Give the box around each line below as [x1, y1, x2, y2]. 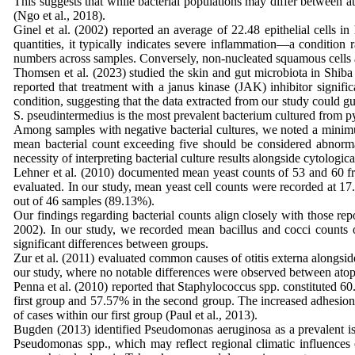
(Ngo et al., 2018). [13, 9, 109, 22]
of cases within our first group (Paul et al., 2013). [13, 308, 261, 322]
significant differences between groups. [13, 237, 212, 250]
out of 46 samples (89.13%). [13, 194, 158, 208]
